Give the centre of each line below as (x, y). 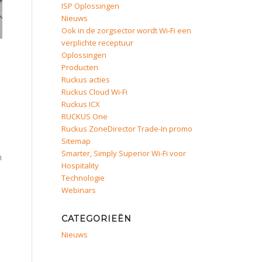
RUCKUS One (85, 116)
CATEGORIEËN (97, 219)
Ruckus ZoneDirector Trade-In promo (127, 129)
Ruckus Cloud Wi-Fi (95, 92)
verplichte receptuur (98, 43)
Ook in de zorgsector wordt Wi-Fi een (127, 30)
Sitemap (76, 141)
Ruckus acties (86, 80)
